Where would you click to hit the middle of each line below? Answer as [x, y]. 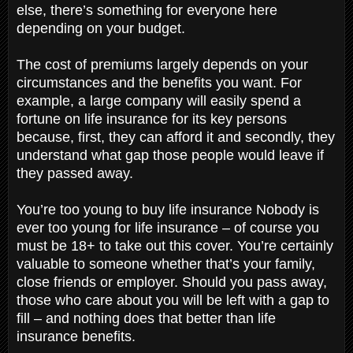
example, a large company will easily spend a [159, 100]
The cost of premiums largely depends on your [162, 64]
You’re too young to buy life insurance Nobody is [168, 209]
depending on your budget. [103, 28]
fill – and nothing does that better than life [146, 318]
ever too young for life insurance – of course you [168, 227]
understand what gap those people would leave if [170, 155]
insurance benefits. [78, 336]
